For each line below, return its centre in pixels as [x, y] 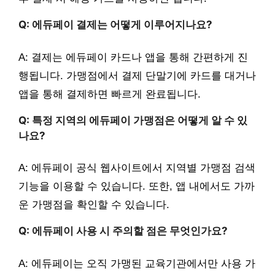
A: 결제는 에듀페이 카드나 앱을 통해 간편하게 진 [133, 57]
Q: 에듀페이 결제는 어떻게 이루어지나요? [115, 25]
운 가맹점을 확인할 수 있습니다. [94, 205]
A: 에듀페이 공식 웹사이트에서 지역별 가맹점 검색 [137, 168]
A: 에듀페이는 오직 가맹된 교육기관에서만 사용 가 [137, 263]
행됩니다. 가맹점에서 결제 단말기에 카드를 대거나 [137, 76]
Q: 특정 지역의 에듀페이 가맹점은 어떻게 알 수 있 [133, 120]
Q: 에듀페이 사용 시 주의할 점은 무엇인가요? [123, 231]
